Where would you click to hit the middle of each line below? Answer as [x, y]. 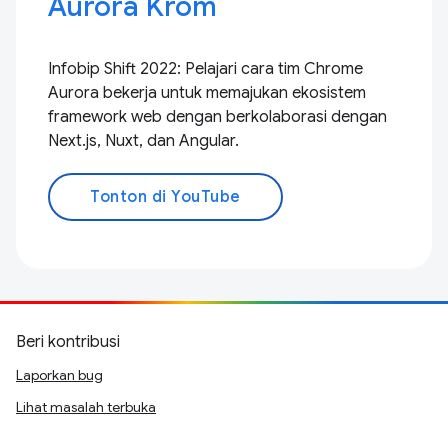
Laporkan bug [59, 375]
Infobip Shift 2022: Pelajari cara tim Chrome [205, 69]
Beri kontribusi [68, 342]
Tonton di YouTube [165, 197]
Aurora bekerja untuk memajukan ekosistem [207, 93]
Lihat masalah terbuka [86, 407]
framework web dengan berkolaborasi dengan [217, 117]
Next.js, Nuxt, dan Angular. [143, 141]
